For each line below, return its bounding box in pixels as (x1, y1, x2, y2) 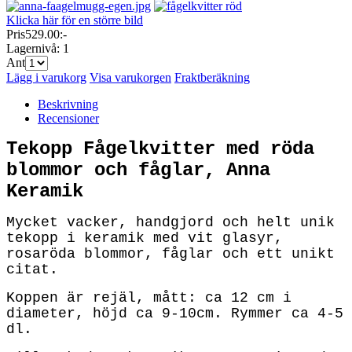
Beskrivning (38, 97, 98, 111)
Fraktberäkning (174, 70, 250, 84)
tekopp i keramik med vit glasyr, (6, 229, 283, 246)
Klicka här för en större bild (6, 13, 143, 27)
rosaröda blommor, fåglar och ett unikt (6, 245, 335, 262)
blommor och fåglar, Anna (6, 159, 270, 181)
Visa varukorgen (90, 70, 171, 84)
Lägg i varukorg (6, 70, 86, 84)
